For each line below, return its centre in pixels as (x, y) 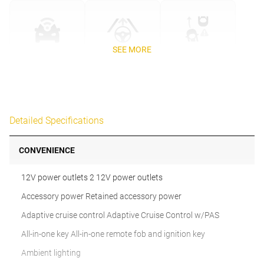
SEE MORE (132, 49)
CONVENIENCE (47, 150)
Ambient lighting (51, 253)
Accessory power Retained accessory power (101, 196)
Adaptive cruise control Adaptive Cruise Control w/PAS (120, 215)
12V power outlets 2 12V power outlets (92, 177)
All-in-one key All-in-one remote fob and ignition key (113, 234)
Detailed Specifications (57, 121)
